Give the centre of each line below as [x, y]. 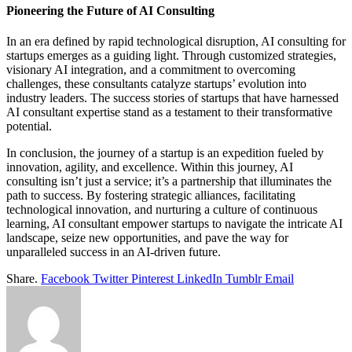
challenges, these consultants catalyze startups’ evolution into [156, 83]
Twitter [110, 278]
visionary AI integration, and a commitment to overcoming [151, 69]
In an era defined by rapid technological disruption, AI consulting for [176, 41]
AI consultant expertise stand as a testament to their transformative [169, 112]
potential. [29, 126]
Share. [22, 278]
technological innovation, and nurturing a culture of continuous [162, 209]
